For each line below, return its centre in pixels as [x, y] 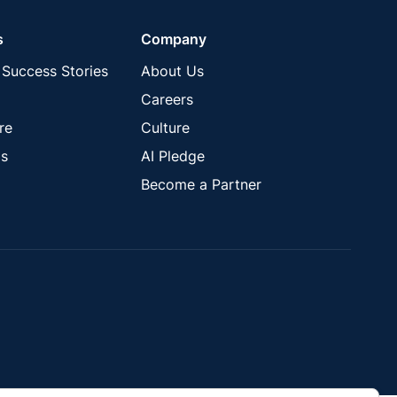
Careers [167, 99]
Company [174, 39]
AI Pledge [173, 156]
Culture [166, 127]
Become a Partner [202, 184]
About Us [173, 70]
